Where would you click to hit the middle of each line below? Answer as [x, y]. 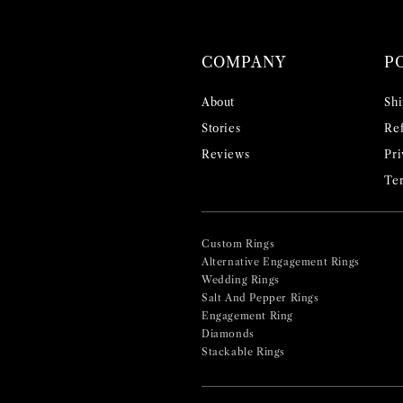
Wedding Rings [241, 280]
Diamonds [228, 334]
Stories [221, 129]
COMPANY [244, 63]
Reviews [226, 155]
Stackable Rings [243, 352]
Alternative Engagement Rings [281, 262]
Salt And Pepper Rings [260, 298]
